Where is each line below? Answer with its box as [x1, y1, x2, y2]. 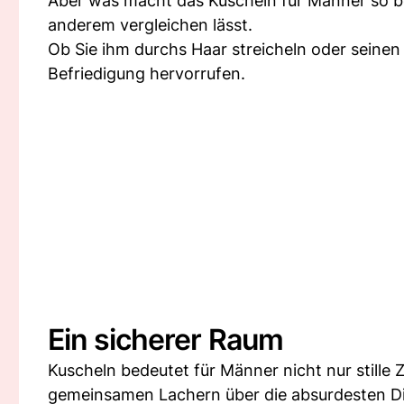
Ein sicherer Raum [48, 322, 283, 357]
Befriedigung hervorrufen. [48, 64, 245, 83]
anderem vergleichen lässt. [48, 15, 252, 34]
